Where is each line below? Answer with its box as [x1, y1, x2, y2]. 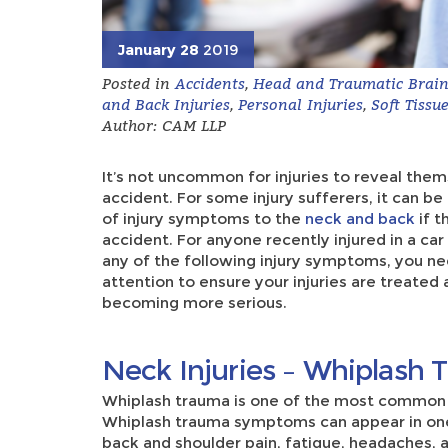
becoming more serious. [102, 292, 287, 312]
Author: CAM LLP [102, 114, 226, 135]
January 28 [117, 39, 199, 59]
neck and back [305, 208, 415, 228]
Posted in [102, 72, 175, 93]
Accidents [175, 72, 245, 93]
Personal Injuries [238, 93, 363, 114]
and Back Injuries [102, 93, 230, 114]
